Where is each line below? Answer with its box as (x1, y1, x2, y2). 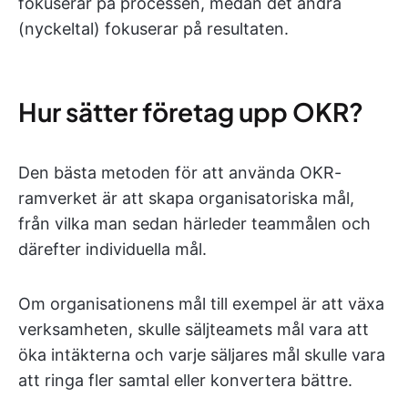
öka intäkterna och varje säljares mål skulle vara (18, 345, 385, 364)
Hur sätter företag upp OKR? (18, 96, 363, 127)
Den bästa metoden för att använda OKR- (18, 163, 342, 182)
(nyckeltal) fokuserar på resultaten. (18, 19, 289, 38)
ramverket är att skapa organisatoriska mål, (18, 189, 354, 208)
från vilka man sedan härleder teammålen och (18, 214, 371, 233)
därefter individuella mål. (18, 240, 207, 259)
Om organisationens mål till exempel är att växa (18, 294, 384, 313)
